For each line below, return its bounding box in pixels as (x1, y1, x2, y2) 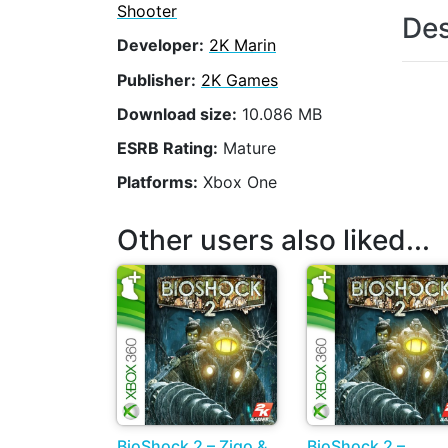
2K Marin (209, 35, 276, 56)
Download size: (117, 103, 237, 124)
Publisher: (117, 69, 196, 90)
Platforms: (117, 172, 198, 193)
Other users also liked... (117, 222, 430, 257)
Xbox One (198, 172, 277, 193)
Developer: (117, 35, 204, 56)
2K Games (201, 69, 278, 90)
